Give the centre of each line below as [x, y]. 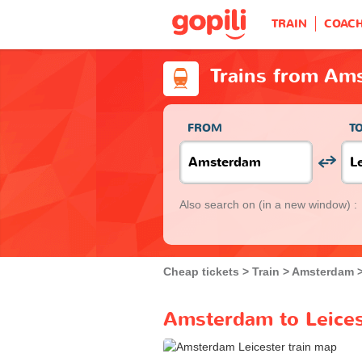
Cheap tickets [201, 271]
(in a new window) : [308, 204]
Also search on [219, 204]
